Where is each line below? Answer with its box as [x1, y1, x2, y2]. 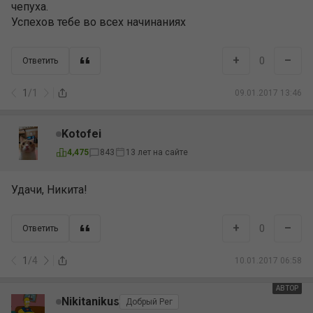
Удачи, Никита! [11, 182, 87, 196]
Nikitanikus [61, 295, 119, 309]
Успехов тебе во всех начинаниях [11, 15, 186, 29]
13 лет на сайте [126, 147, 188, 158]
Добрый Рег [126, 297, 173, 307]
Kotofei [61, 127, 101, 141]
